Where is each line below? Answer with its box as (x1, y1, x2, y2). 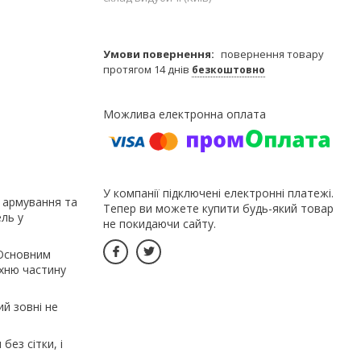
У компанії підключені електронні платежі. (103, 185, 334, 201)
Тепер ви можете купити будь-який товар (103, 200, 334, 216)
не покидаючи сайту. (103, 215, 216, 231)
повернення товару (221, 46, 324, 61)
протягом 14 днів (103, 61, 192, 77)
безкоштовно (192, 62, 265, 77)
